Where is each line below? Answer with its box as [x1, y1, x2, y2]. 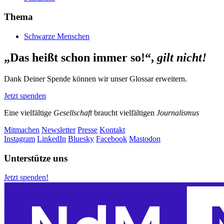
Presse [77, 125, 97, 134]
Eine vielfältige [4, 108, 53, 117]
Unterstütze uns [4, 152, 67, 163]
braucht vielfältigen [92, 108, 156, 117]
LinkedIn [37, 134, 66, 143]
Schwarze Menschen [24, 32, 89, 41]
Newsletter [41, 125, 75, 134]
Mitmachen [4, 125, 39, 134]
